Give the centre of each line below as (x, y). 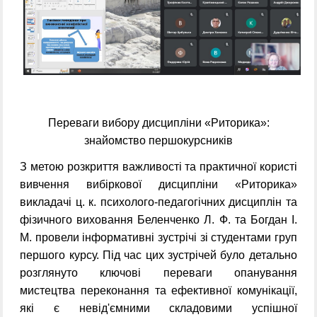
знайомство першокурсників (158, 141)
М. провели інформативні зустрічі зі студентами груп (158, 238)
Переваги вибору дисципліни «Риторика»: (158, 123)
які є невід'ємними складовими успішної (158, 309)
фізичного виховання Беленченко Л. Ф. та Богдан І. (158, 220)
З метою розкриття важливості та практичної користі (158, 167)
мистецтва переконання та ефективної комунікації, (158, 291)
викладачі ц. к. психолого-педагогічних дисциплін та (158, 202)
